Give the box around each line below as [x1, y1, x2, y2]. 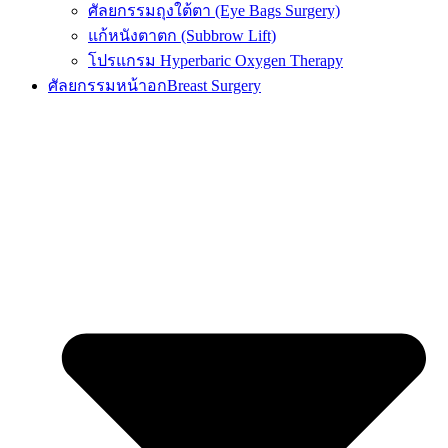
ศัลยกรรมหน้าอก [48, 77, 167, 95]
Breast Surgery [167, 77, 261, 95]
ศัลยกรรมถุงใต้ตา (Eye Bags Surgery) [88, 2, 340, 20]
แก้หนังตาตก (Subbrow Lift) [88, 27, 276, 45]
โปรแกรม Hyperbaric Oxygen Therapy [88, 52, 343, 70]
